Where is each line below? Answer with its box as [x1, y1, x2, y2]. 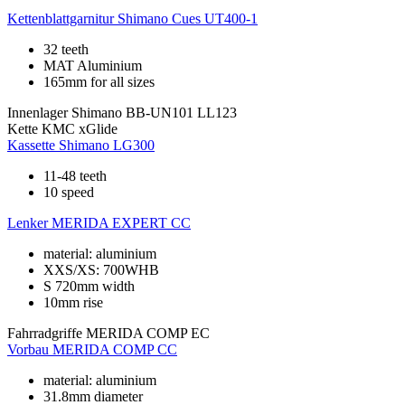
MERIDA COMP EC [86, 325, 210, 342]
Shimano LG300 [59, 137, 155, 154]
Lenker [7, 215, 48, 231]
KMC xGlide [42, 121, 118, 137]
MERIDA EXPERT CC [52, 215, 191, 231]
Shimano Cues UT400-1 [118, 11, 258, 27]
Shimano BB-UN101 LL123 [71, 105, 237, 121]
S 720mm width [43, 278, 135, 295]
